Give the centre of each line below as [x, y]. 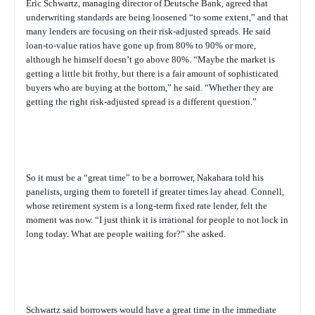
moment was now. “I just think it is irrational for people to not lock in [157, 220]
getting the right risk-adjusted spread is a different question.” [141, 102]
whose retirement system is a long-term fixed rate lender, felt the [147, 206]
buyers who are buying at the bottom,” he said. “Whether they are [150, 88]
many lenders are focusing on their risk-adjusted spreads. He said [148, 31]
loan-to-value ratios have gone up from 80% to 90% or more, [141, 45]
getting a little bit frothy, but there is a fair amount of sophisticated [152, 73]
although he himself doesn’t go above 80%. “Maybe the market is [150, 59]
